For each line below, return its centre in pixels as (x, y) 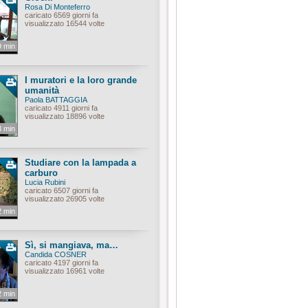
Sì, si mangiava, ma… (71, 245)
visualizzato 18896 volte (65, 116)
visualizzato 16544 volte (65, 23)
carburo (41, 173)
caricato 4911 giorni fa (61, 108)
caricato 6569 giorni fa (62, 15)
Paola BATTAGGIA (56, 100)
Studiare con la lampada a (80, 163)
